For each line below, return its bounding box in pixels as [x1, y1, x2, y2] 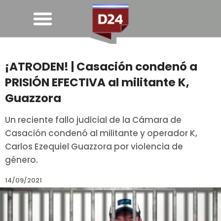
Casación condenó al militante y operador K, [5, 127, 197, 140]
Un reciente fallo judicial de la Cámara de [5, 114, 182, 126]
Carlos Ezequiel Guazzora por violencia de [5, 141, 183, 153]
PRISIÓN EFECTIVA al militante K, [5, 74, 189, 91]
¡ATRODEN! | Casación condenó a [5, 59, 197, 75]
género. [5, 154, 38, 166]
